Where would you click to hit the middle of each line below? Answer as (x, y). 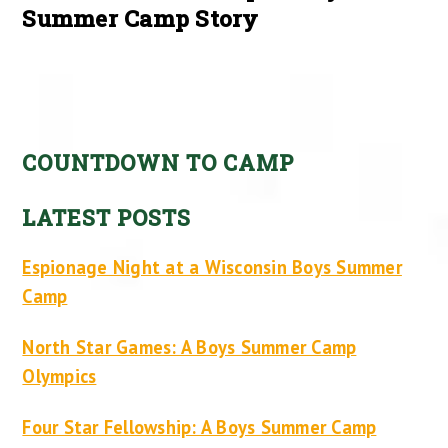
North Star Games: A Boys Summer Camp (189, 346)
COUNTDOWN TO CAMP (158, 162)
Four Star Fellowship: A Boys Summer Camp (199, 426)
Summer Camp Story (140, 18)
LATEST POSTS (107, 218)
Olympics (59, 375)
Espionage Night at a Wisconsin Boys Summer (212, 266)
